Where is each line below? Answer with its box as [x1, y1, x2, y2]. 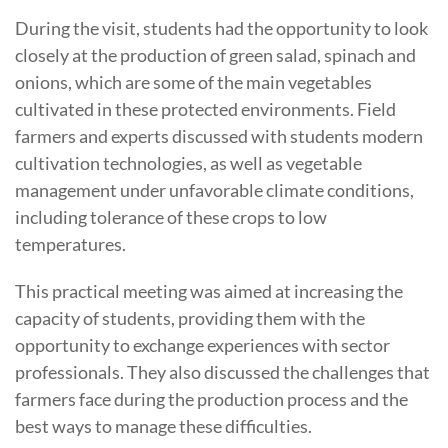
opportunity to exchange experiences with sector [15, 333, 390, 356]
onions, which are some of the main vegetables [15, 70, 372, 93]
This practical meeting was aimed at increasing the [15, 279, 403, 302]
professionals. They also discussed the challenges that [15, 360, 430, 383]
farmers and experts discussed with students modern [15, 124, 423, 147]
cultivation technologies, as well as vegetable [15, 151, 362, 174]
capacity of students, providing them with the [15, 306, 365, 329]
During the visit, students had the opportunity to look [15, 16, 428, 39]
